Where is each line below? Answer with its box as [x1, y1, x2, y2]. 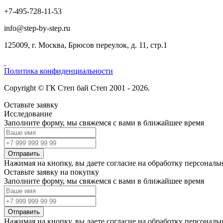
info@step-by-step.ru [4, 23, 70, 32]
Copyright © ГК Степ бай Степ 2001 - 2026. [4, 83, 150, 92]
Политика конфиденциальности [4, 66, 113, 75]
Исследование [4, 109, 52, 118]
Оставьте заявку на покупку [4, 167, 99, 176]
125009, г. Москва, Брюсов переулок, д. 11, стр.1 [4, 40, 167, 49]
